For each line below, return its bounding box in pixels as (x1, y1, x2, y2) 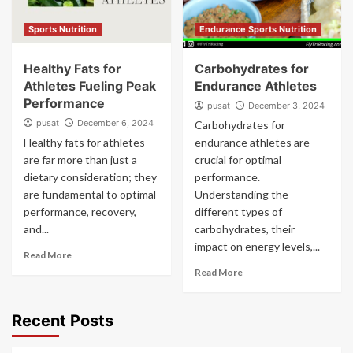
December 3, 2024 (247, 100, 325, 111)
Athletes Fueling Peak (24, 78, 156, 94)
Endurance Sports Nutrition (199, 24, 317, 35)
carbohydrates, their (194, 222, 295, 236)
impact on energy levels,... (194, 240, 320, 253)
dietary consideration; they (24, 170, 157, 184)
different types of (194, 205, 282, 218)
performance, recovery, (24, 205, 136, 218)
